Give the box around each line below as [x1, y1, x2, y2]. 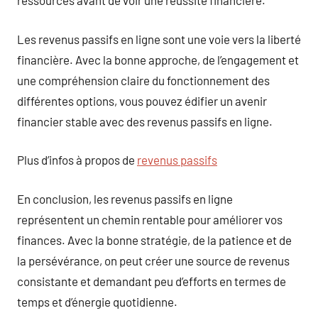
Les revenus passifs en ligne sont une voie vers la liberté [17, 31, 301, 46]
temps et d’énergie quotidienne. [17, 294, 177, 309]
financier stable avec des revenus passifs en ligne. [17, 114, 273, 128]
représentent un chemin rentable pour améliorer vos [17, 212, 283, 226]
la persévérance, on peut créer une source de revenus [17, 253, 290, 268]
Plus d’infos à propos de [17, 153, 137, 167]
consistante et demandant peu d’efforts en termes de [17, 273, 286, 288]
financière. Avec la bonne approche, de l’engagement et [17, 52, 299, 67]
